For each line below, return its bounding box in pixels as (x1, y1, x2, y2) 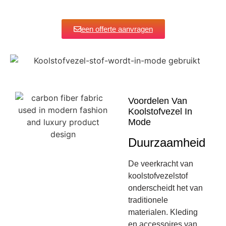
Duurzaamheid (128, 136, 206, 150)
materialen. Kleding (128, 208, 198, 217)
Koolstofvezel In (128, 106, 193, 117)
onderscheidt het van (128, 184, 203, 193)
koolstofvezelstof (128, 172, 188, 181)
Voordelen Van (128, 96, 188, 106)
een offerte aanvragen (81, 24, 153, 33)
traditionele (128, 196, 168, 205)
